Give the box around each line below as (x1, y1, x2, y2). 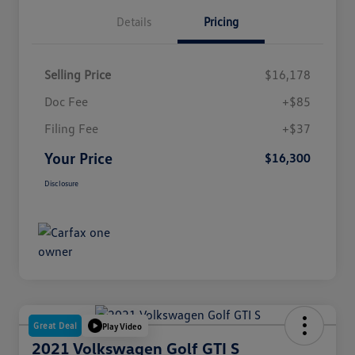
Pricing (204, 14, 239, 29)
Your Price (44, 148, 113, 168)
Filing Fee (44, 120, 98, 137)
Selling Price (44, 67, 111, 83)
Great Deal (33, 320, 77, 331)
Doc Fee (44, 94, 88, 110)
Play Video (102, 320, 142, 331)
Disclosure (44, 178, 78, 189)
